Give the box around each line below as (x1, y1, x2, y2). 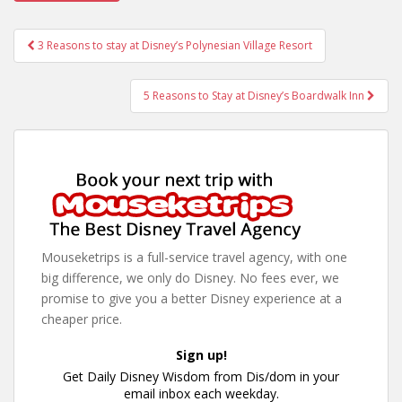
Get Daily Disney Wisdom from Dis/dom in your (63, 367, 339, 385)
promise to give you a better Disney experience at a (41, 289, 342, 307)
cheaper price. (41, 310, 122, 328)
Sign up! (175, 345, 227, 363)
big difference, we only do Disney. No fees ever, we (41, 268, 339, 286)
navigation (13, 48, 132, 77)
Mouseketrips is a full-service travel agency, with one (41, 248, 347, 266)
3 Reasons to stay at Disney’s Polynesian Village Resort (38, 37, 312, 53)
